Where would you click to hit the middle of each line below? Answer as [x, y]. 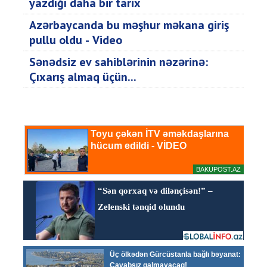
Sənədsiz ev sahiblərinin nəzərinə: [119, 62]
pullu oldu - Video [76, 40]
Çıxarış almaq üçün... [83, 77]
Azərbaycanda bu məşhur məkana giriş [129, 25]
